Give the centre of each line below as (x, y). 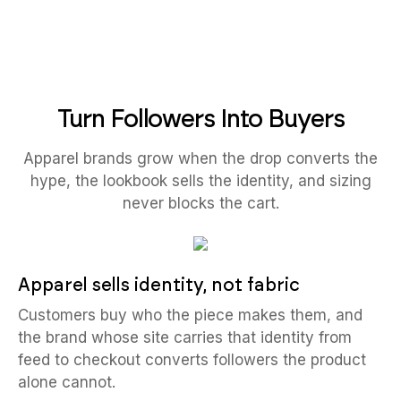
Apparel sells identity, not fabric (159, 285)
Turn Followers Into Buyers (200, 119)
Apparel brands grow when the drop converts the (200, 159)
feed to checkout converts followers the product (192, 360)
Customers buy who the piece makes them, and (190, 316)
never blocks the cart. (200, 204)
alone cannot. (67, 383)
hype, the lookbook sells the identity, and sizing (200, 181)
